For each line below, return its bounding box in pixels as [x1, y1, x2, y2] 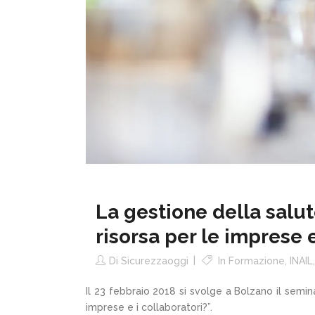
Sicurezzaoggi [121, 255, 188, 266]
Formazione [229, 255, 285, 266]
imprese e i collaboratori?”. [86, 301, 212, 313]
